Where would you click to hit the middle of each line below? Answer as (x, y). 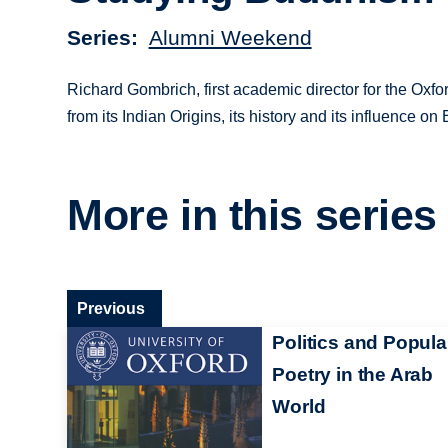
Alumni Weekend (230, 37)
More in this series (252, 215)
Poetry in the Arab (352, 374)
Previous (111, 308)
